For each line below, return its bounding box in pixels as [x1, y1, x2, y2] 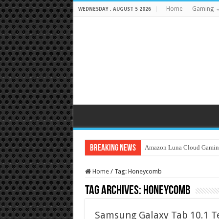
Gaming [192, 5, 214, 12]
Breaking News [89, 144, 136, 153]
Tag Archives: [85, 184, 143, 197]
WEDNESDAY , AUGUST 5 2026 [78, 6, 151, 12]
